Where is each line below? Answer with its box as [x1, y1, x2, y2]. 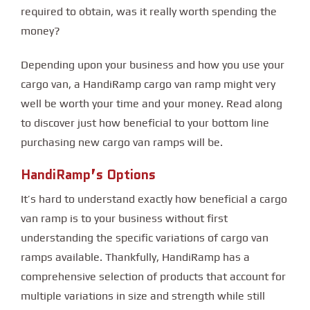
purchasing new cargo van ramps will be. [21, 135, 223, 149]
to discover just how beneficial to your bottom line [21, 116, 269, 129]
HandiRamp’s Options [21, 165, 156, 184]
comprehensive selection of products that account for [21, 270, 286, 284]
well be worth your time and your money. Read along [21, 96, 282, 110]
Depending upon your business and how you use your [21, 57, 284, 71]
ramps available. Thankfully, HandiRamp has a [21, 250, 250, 264]
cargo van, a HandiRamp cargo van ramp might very [21, 77, 275, 91]
